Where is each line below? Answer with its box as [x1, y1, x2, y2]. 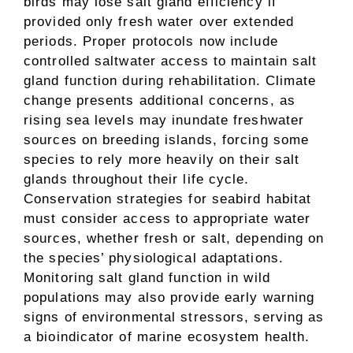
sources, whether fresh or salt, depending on [24, 231, 325, 247]
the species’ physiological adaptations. [24, 251, 284, 266]
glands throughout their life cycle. [24, 172, 250, 188]
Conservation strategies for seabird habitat [24, 191, 312, 207]
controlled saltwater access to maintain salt [24, 54, 318, 69]
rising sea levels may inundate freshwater [24, 113, 305, 128]
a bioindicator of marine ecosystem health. [24, 329, 310, 345]
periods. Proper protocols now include [24, 34, 278, 50]
